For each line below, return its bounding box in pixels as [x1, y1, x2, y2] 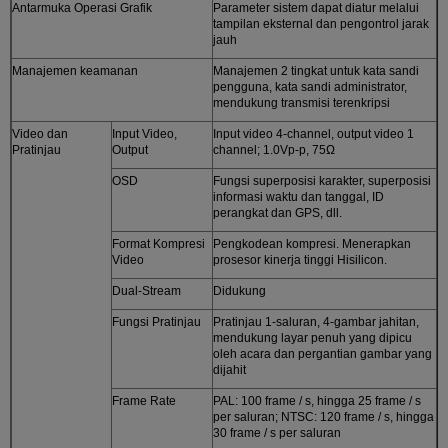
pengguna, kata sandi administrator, [213, 79, 407, 94]
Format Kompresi [112, 236, 205, 251]
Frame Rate [112, 393, 176, 408]
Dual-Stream [112, 283, 181, 298]
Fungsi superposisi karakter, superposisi [213, 173, 431, 188]
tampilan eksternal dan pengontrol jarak [213, 16, 429, 31]
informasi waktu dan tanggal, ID [213, 189, 384, 204]
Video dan [12, 126, 68, 141]
